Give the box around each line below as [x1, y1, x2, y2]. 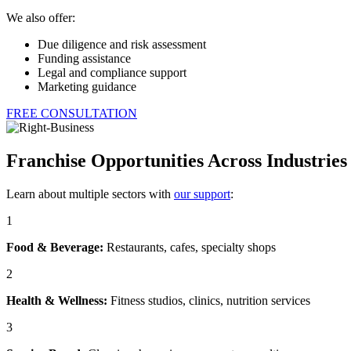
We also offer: [6, 10, 75, 24]
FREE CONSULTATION [6, 106, 137, 120]
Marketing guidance [38, 79, 136, 93]
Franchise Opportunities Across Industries [6, 150, 347, 171]
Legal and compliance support [38, 65, 186, 79]
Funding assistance [38, 51, 131, 65]
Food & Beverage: [6, 240, 103, 254]
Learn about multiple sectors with [6, 186, 174, 201]
